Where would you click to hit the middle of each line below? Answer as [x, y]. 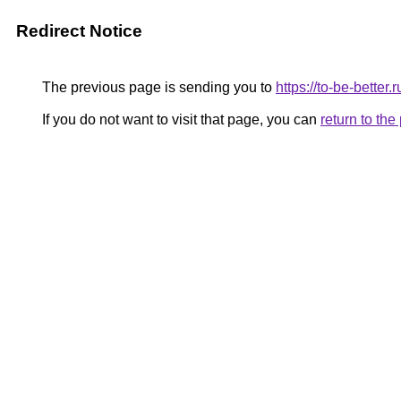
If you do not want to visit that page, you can [179, 119]
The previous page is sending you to [157, 87]
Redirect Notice [79, 31]
